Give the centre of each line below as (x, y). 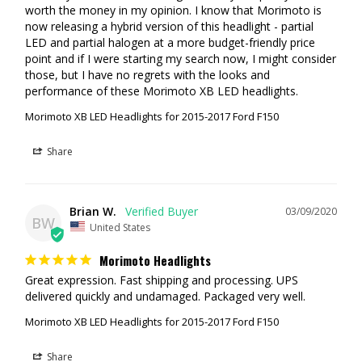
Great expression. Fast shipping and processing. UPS (162, 280)
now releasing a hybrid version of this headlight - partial (169, 26)
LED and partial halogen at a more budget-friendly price (170, 42)
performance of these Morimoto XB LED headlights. (162, 90)
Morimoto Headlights (155, 261)
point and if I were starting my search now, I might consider (181, 58)
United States (120, 227)
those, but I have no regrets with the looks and (147, 74)
